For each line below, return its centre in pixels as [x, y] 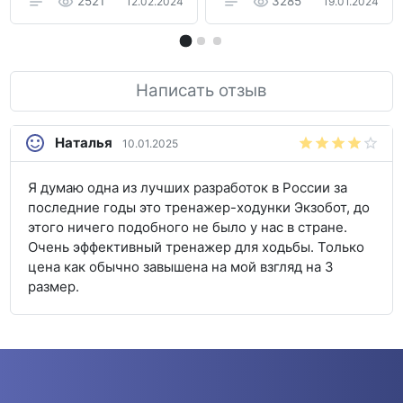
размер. [54, 287]
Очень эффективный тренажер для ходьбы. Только [196, 247]
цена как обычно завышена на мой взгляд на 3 [181, 267]
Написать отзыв [201, 90]
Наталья [85, 143]
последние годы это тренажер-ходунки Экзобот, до [199, 208]
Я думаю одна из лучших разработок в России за [188, 188]
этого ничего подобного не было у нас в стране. [188, 228]
